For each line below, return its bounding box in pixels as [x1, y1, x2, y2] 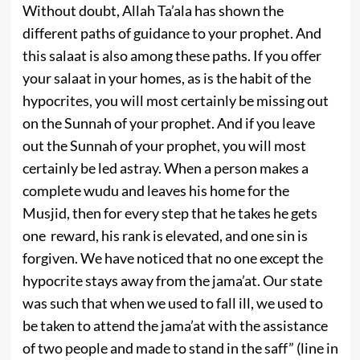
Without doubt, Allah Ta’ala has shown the [22, 2, 284, 20]
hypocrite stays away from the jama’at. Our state [22, 272, 322, 290]
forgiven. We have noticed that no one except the [22, 249, 323, 268]
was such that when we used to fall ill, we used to [22, 294, 323, 313]
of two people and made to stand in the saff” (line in [22, 339, 338, 358]
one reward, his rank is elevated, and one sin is [22, 227, 308, 245]
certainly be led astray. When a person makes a [22, 159, 309, 178]
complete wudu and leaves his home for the [22, 182, 289, 200]
